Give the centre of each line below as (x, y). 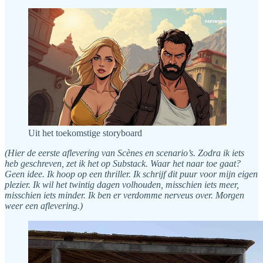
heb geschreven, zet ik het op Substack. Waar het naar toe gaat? (123, 164)
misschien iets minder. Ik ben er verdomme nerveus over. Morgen (124, 195)
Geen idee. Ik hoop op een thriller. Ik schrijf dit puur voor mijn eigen (131, 174)
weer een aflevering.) (44, 206)
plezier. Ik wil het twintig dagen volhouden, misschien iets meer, (122, 185)
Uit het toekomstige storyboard (85, 133)
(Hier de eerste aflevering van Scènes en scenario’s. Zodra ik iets (124, 153)
